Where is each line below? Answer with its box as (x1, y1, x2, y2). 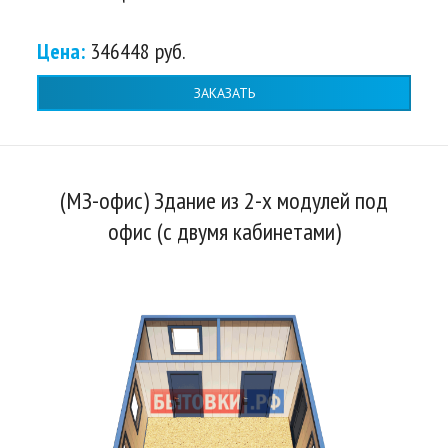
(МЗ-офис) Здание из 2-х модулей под (60, 185, 388, 217)
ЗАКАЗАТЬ (193, 83, 255, 102)
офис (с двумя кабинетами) (107, 216, 341, 248)
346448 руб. (90, 37, 186, 66)
